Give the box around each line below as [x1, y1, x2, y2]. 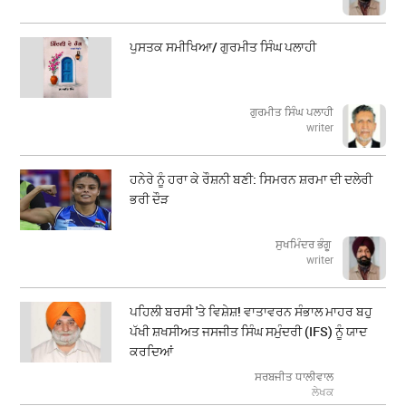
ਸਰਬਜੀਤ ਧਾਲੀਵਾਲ [254, 369, 333, 384]
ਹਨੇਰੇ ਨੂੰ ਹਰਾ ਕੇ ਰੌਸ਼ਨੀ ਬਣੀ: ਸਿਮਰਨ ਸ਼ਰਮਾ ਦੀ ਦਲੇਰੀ [130, 170, 373, 188]
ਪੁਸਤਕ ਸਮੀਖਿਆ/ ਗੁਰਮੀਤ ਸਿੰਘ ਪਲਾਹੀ [130, 38, 317, 56]
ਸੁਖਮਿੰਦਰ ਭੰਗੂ [275, 237, 333, 252]
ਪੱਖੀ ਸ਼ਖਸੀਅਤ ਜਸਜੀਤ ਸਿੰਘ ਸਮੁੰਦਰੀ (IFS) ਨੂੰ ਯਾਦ [130, 323, 368, 341]
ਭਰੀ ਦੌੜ [130, 190, 169, 208]
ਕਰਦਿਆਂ [130, 343, 174, 361]
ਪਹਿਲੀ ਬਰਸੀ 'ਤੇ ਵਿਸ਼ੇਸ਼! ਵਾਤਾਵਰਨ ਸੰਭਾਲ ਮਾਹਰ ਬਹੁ [130, 303, 373, 321]
